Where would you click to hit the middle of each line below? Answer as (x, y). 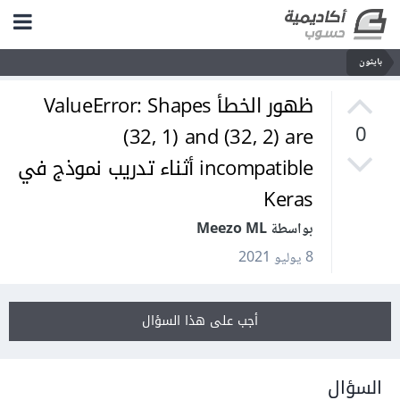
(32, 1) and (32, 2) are (222, 138)
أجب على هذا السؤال (204, 321)
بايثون (374, 62)
